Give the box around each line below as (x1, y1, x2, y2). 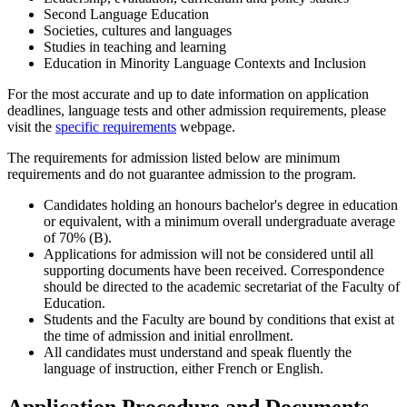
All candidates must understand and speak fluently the (44, 344, 352, 361)
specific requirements (55, 119, 176, 135)
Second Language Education (44, 6, 213, 23)
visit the (7, 119, 55, 135)
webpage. (176, 119, 235, 135)
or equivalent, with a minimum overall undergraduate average (44, 213, 395, 230)
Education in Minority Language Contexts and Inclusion (44, 55, 366, 72)
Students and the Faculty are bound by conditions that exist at (44, 312, 394, 328)
